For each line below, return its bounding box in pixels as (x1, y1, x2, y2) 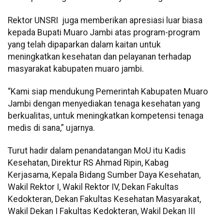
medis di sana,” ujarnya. (8, 123, 95, 133)
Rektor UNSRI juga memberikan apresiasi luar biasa (8, 15, 202, 25)
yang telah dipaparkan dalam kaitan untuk (8, 39, 161, 49)
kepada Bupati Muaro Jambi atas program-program (8, 27, 200, 37)
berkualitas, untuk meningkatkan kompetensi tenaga (8, 111, 203, 121)
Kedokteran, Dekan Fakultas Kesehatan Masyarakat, (8, 194, 201, 204)
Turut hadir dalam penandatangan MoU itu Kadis (8, 146, 186, 156)
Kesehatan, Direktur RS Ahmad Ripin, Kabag (8, 158, 169, 168)
